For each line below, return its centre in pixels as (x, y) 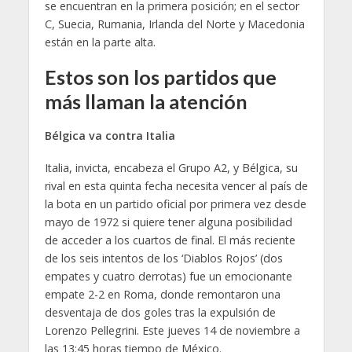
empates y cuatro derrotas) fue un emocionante (168, 277)
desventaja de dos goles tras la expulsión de (160, 313)
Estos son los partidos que (160, 77)
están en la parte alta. (100, 42)
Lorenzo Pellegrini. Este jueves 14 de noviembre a (172, 331)
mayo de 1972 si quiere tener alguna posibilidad (168, 222)
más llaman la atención (146, 102)
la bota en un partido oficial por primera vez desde (175, 204)
